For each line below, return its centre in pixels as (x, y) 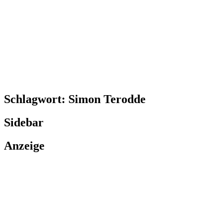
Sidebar (24, 122)
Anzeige (24, 145)
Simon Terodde (107, 99)
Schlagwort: (36, 99)
